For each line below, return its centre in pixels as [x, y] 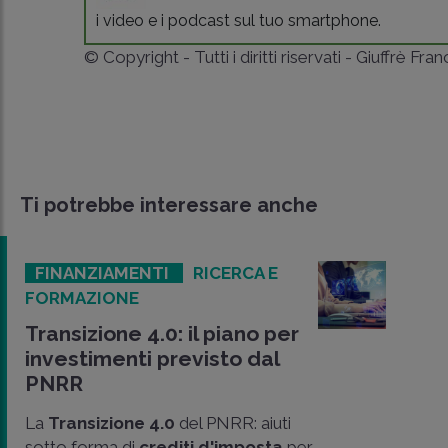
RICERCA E [235, 273]
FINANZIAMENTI [104, 273]
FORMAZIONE [82, 298]
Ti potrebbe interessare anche [169, 205]
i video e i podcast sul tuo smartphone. [239, 20]
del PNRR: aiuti [235, 423]
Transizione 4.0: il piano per [162, 333]
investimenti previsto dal [152, 358]
